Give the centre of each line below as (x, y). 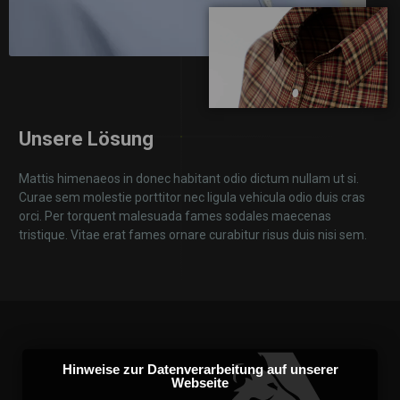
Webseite (200, 382)
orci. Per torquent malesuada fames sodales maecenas (175, 216)
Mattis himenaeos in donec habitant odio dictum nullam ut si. (189, 178)
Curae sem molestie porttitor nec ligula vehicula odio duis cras (192, 197)
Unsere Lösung (86, 138)
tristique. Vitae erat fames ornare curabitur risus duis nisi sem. (193, 234)
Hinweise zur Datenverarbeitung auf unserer (200, 369)
